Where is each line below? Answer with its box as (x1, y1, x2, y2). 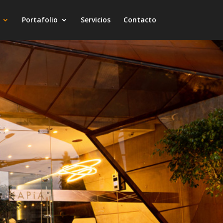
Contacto (123, 15, 156, 24)
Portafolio (21, 15, 58, 24)
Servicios (80, 15, 111, 24)
